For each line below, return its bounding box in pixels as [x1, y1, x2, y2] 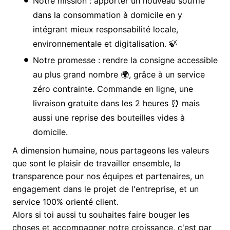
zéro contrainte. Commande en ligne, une [33, 84, 193, 94]
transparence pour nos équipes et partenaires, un [12, 171, 204, 182]
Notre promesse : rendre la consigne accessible [33, 55, 218, 66]
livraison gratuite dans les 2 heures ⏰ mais [33, 98, 200, 109]
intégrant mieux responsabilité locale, [33, 24, 178, 35]
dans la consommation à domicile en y [33, 10, 182, 21]
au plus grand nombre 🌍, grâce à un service [33, 69, 205, 80]
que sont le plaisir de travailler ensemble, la [12, 158, 181, 169]
